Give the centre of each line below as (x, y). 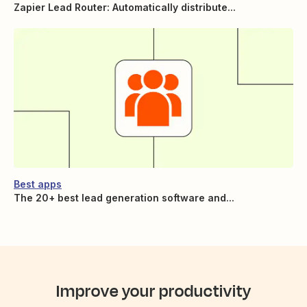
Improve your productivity (153, 292)
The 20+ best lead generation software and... (124, 198)
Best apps (38, 184)
